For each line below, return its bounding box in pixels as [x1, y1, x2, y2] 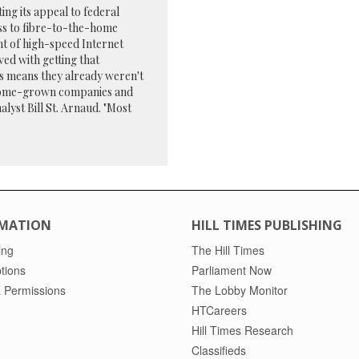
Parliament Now [192, 261, 272, 278]
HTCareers [192, 301, 247, 318]
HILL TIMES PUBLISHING [192, 216, 342, 234]
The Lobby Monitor [192, 281, 288, 298]
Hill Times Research [192, 321, 293, 338]
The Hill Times [192, 241, 264, 258]
